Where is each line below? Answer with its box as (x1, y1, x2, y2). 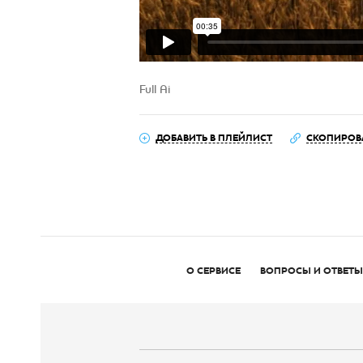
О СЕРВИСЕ (186, 264, 241, 277)
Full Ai (139, 82, 170, 96)
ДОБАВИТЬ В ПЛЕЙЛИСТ (156, 131, 272, 144)
